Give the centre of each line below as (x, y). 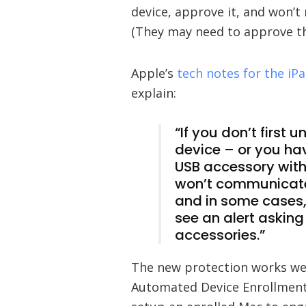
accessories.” (220, 235)
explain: (154, 93)
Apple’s (154, 73)
